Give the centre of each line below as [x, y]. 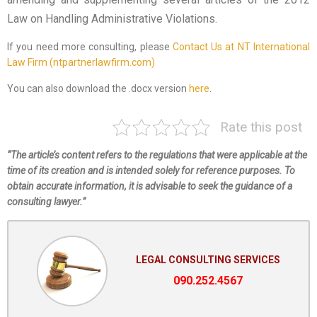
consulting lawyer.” [46, 202]
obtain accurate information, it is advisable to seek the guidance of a [150, 186]
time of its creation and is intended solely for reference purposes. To [151, 171]
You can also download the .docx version [98, 89]
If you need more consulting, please [90, 47]
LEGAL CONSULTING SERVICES [208, 260]
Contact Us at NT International [241, 47]
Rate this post [261, 127]
